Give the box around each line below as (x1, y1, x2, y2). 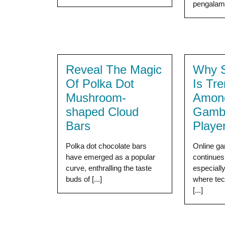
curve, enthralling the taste (66, 164, 152, 172)
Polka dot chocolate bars (66, 142, 147, 150)
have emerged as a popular (66, 153, 155, 161)
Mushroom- (66, 91, 126, 104)
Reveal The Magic (66, 63, 162, 76)
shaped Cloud (66, 105, 139, 119)
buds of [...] (66, 175, 102, 183)
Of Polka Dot (66, 77, 134, 90)
